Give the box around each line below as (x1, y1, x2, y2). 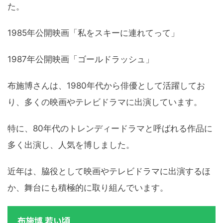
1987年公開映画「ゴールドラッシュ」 (7, 54, 154, 65)
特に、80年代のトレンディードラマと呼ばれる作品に (7, 123, 213, 134)
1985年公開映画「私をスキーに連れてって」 (7, 28, 179, 38)
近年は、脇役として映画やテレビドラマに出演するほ (7, 166, 211, 177)
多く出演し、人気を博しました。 (7, 140, 134, 150)
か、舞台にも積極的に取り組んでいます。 (7, 183, 168, 193)
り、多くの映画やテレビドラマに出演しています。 (7, 97, 202, 108)
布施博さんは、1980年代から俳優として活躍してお (7, 81, 205, 91)
